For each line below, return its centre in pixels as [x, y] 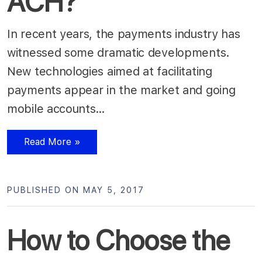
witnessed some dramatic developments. [118, 52]
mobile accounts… [58, 108]
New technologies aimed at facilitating [110, 71]
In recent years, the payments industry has [124, 34]
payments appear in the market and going [121, 90]
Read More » [52, 142]
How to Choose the [118, 240]
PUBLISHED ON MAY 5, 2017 [76, 190]
